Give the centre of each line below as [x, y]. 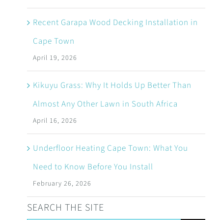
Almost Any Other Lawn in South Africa [105, 104]
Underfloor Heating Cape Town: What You [110, 148]
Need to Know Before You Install [93, 167]
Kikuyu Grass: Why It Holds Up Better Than [112, 85]
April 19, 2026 [55, 58]
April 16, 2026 [55, 121]
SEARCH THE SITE [65, 208]
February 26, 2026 [62, 184]
